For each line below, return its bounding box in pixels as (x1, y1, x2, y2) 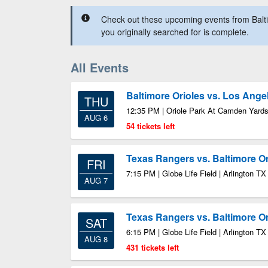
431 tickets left (126, 242, 179, 253)
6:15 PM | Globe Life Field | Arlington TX (126, 226, 266, 237)
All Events (71, 59, 129, 76)
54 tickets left (126, 120, 175, 132)
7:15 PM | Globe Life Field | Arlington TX (126, 167, 266, 179)
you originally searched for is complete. (101, 26, 249, 38)
